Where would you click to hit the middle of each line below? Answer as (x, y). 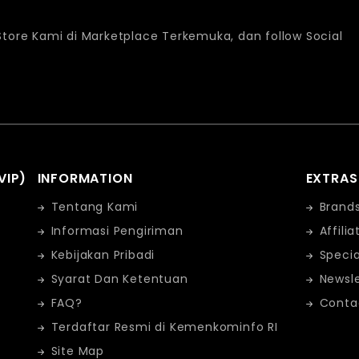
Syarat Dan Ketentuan (119, 279)
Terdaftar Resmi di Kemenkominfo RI (164, 327)
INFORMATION (85, 179)
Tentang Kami (95, 207)
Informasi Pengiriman (117, 231)
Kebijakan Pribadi (103, 255)
